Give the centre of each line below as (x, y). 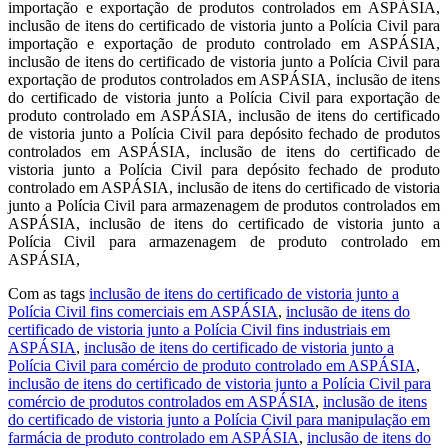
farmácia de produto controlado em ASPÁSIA (153, 437)
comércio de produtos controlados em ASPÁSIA (161, 401)
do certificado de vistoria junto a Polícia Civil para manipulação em (219, 419)
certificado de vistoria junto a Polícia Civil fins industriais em (199, 329)
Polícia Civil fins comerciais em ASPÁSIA (143, 311)
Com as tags (48, 293)
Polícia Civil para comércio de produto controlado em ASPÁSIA (212, 365)
